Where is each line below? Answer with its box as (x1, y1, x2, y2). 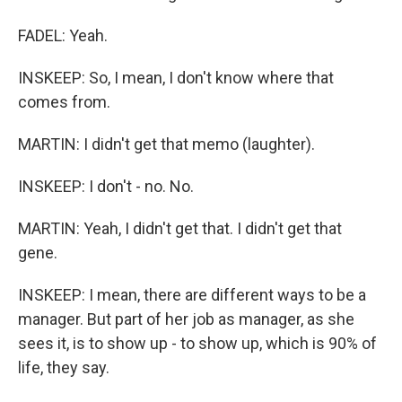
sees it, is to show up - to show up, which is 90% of (18, 334, 377, 353)
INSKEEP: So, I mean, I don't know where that (18, 68, 334, 87)
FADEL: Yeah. (18, 26, 108, 45)
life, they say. (18, 358, 109, 377)
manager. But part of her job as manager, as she (18, 310, 354, 328)
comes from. (18, 92, 110, 111)
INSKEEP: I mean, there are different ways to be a (18, 285, 366, 304)
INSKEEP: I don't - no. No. (18, 177, 194, 196)
